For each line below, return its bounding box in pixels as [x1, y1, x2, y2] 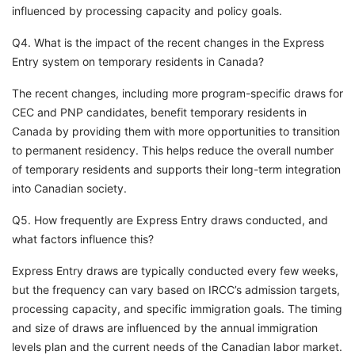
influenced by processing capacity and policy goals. [12, 4, 282, 18]
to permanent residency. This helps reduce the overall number [12, 143, 334, 158]
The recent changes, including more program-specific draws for [12, 86, 343, 101]
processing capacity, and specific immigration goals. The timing [12, 302, 342, 316]
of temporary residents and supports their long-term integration [12, 162, 341, 177]
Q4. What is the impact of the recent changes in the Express [12, 36, 324, 50]
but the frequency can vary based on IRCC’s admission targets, [12, 283, 340, 297]
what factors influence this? [12, 232, 154, 246]
